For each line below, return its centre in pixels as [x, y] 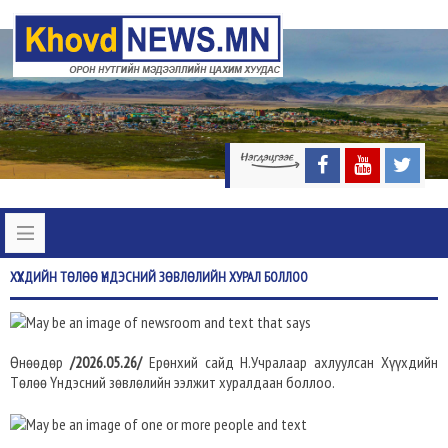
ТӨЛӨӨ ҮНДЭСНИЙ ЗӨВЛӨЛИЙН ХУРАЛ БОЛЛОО [182, 277]
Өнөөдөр [36, 362]
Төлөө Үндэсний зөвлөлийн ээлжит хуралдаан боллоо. [173, 382]
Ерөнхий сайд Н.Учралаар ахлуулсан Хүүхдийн [290, 362]
